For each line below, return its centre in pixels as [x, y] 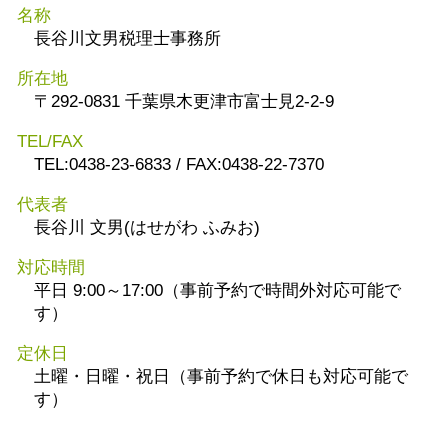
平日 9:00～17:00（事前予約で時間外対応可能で [217, 291]
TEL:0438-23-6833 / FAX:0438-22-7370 [179, 165]
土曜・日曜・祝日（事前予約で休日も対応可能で [221, 377]
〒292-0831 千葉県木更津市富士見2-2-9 [184, 102]
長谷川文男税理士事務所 [127, 39]
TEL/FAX [50, 142]
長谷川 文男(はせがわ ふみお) [147, 228]
